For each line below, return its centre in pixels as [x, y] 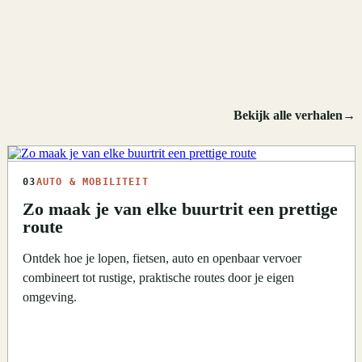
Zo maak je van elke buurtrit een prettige [181, 210]
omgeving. [50, 297]
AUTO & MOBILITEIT [92, 182]
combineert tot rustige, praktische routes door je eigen [159, 278]
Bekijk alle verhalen [288, 116]
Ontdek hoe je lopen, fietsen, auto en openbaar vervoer [162, 259]
